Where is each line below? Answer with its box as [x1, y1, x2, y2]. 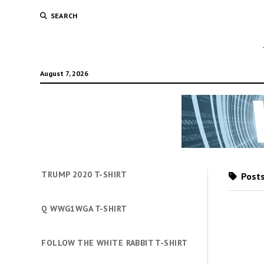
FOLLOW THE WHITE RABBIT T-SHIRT [41, 237, 188, 248]
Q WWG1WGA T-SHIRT [41, 203, 127, 214]
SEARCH [50, 11, 78, 20]
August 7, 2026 [39, 69, 88, 78]
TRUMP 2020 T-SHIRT [41, 169, 127, 180]
